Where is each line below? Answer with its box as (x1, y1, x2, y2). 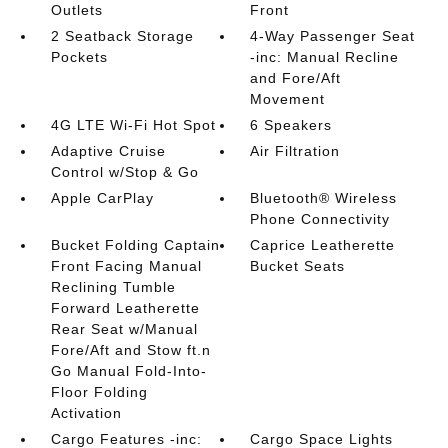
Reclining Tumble (50, 279, 176, 295)
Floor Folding (50, 384, 148, 400)
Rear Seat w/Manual (50, 321, 198, 337)
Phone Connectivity (250, 211, 391, 227)
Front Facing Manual (50, 258, 202, 274)
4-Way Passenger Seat (250, 28, 416, 44)
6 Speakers (250, 117, 333, 133)
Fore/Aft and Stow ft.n (50, 342, 211, 358)
